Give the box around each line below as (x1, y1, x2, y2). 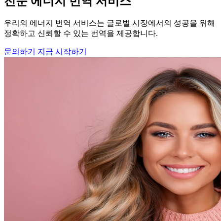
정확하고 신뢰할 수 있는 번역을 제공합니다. (4, 29, 158, 38)
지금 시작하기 (37, 47, 87, 56)
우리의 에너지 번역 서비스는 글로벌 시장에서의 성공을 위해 (4, 19, 215, 28)
